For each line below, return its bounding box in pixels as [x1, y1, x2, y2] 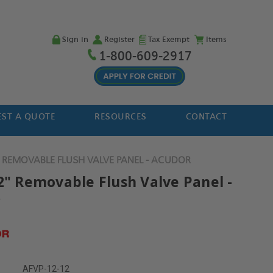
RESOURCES [94, 112, 147, 122]
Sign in [62, 35, 88, 44]
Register [104, 35, 135, 44]
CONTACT [185, 112, 227, 122]
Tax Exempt [147, 35, 190, 44]
